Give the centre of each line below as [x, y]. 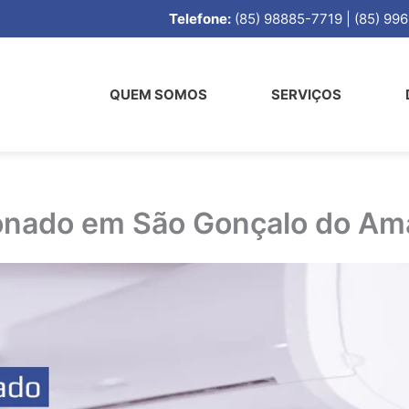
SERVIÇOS [306, 94]
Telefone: [200, 19]
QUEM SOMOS [158, 94]
